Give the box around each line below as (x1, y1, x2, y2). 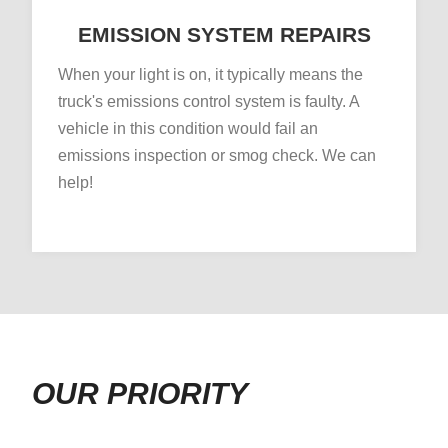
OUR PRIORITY (32, 375, 248, 410)
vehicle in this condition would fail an (58, 119, 318, 137)
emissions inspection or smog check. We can (58, 146, 376, 164)
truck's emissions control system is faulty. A (58, 92, 359, 110)
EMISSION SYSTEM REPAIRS (77, 22, 371, 46)
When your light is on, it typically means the (58, 65, 363, 83)
